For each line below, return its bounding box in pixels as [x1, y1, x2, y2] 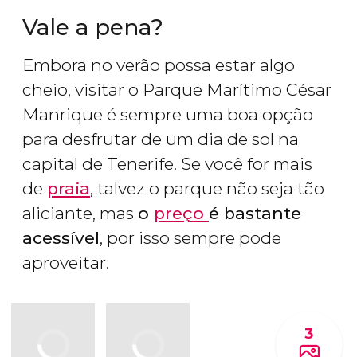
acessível [22, 228, 100, 249]
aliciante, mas [22, 203, 138, 224]
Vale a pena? [22, 14, 163, 41]
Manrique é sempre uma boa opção [22, 104, 313, 125]
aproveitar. [22, 253, 109, 273]
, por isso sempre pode [100, 228, 281, 249]
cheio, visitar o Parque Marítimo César [22, 80, 331, 100]
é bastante [209, 203, 301, 224]
